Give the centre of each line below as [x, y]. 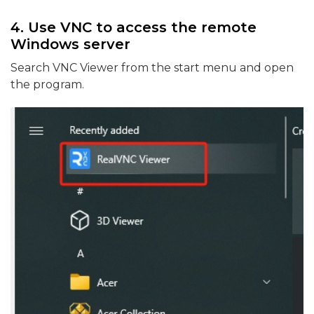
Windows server [70, 45]
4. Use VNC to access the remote [134, 28]
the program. [47, 85]
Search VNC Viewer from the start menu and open [152, 68]
